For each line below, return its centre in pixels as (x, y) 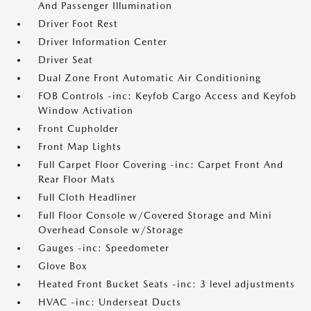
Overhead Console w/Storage (111, 230)
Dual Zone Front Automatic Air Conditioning (150, 78)
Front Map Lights (80, 146)
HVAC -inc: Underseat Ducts (110, 302)
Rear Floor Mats (77, 179)
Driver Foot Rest (78, 24)
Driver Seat (66, 60)
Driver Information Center (103, 42)
